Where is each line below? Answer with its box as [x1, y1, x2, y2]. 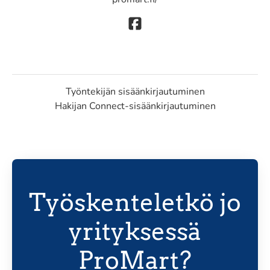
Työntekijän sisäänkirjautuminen [65, 85, 205, 99]
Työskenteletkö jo [29, 188, 241, 218]
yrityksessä [69, 217, 201, 246]
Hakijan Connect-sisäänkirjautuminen [54, 99, 216, 113]
